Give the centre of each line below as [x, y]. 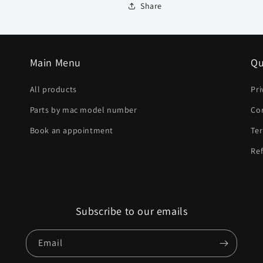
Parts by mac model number [83, 110]
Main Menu [55, 63]
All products [53, 89]
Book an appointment [72, 130]
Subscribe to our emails [131, 211]
